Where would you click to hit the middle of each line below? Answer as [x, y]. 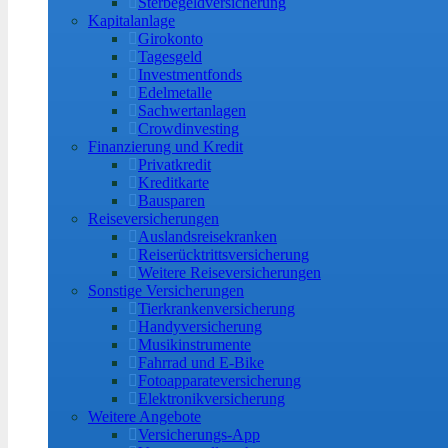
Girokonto [170, 38]
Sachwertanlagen [192, 110]
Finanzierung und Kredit [165, 146]
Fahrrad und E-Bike [201, 362]
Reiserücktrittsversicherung [223, 254]
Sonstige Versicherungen [166, 290]
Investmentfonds [190, 74]
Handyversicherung [200, 326]
